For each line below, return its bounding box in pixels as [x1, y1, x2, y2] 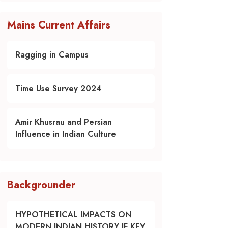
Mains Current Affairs [7, 17, 110, 33]
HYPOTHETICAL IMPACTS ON [15, 208, 131, 220]
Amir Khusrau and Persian [15, 116, 112, 128]
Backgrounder [7, 177, 75, 192]
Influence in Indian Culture [15, 128, 116, 140]
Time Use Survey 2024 [15, 82, 102, 94]
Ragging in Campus [15, 48, 89, 61]
